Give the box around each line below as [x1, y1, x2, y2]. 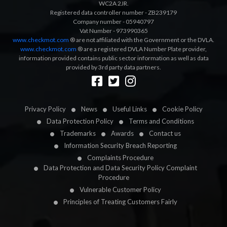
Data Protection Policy [47, 117, 113, 126]
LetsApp [40, 72, 62, 81]
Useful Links [112, 105, 147, 113]
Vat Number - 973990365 [79, 27, 148, 35]
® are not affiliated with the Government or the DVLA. [69, 36, 214, 44]
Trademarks [60, 129, 96, 138]
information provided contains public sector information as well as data [18, 54, 209, 62]
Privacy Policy [24, 105, 66, 113]
